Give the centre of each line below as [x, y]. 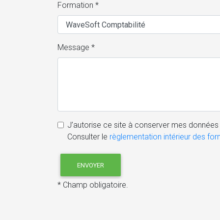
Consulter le [88, 137]
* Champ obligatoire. [93, 185]
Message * [76, 48]
